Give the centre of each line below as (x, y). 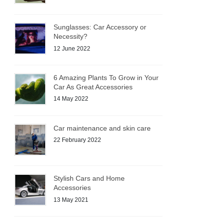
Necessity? (71, 36)
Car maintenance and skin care (102, 128)
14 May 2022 (71, 99)
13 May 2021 (71, 200)
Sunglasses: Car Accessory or (100, 27)
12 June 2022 (72, 48)
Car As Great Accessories (93, 87)
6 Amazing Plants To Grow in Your (106, 77)
